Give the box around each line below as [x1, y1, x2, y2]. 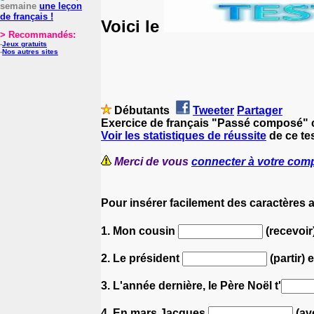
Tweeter [193, 104, 234, 116]
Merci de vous [114, 155, 191, 168]
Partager [237, 104, 282, 116]
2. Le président [101, 252, 182, 264]
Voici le [101, 16, 164, 36]
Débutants [111, 104, 172, 116]
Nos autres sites [2, 48, 58, 55]
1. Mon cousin [101, 224, 178, 237]
